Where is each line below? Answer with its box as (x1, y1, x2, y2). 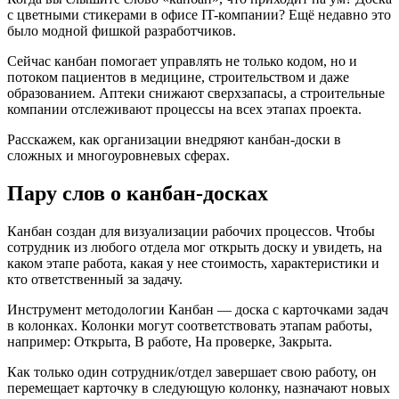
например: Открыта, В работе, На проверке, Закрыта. (7, 333, 332, 349)
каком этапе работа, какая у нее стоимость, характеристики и (7, 255, 379, 271)
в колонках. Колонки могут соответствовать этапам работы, (7, 317, 372, 333)
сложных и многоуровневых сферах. (7, 148, 230, 164)
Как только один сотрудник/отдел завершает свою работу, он (7, 363, 377, 379)
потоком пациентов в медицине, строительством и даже (7, 69, 349, 85)
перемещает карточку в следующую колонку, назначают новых (7, 379, 390, 395)
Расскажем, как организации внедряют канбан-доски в (7, 132, 341, 148)
